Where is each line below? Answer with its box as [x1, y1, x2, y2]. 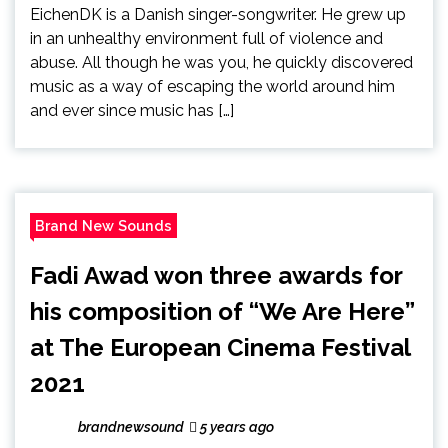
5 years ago [197, 418, 274, 435]
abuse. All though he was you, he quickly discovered [30, 52, 413, 72]
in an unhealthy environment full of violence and [30, 28, 383, 48]
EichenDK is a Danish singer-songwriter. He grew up [30, 4, 406, 24]
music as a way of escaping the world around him [30, 76, 395, 96]
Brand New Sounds [35, 216, 172, 234]
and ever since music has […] [30, 100, 234, 120]
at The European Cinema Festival [30, 332, 410, 362]
